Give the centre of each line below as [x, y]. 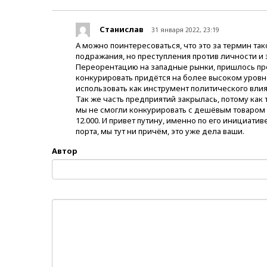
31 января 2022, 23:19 [185, 30]
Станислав [122, 29]
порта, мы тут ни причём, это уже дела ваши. [160, 131]
